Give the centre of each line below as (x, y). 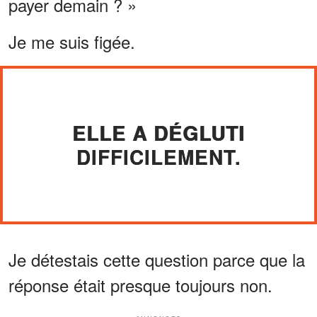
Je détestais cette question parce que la (157, 259)
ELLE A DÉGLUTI (158, 132)
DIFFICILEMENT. (158, 156)
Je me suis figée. (72, 41)
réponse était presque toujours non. (140, 284)
